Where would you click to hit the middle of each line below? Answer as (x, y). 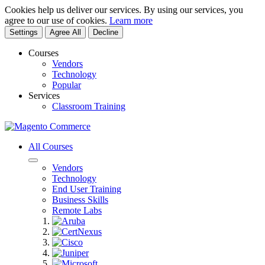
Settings (24, 32)
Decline (106, 32)
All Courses (51, 146)
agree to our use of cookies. (57, 20)
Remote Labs (77, 210)
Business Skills (80, 200)
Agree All (65, 32)
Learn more (131, 20)
